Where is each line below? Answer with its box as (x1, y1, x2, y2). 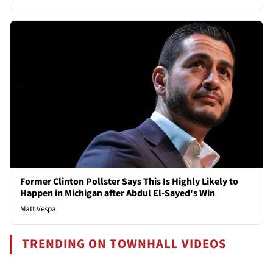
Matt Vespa (20, 203, 56, 214)
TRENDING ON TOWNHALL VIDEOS (22, 235, 227, 253)
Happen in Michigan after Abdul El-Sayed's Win (20, 186, 215, 200)
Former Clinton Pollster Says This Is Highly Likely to (20, 174, 238, 188)
